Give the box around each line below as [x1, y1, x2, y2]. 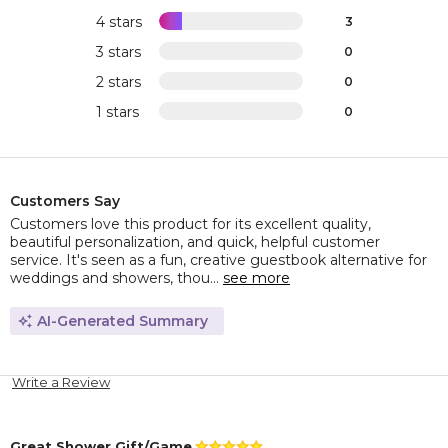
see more [223, 268, 290, 287]
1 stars [95, 102, 139, 121]
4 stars [95, 12, 142, 31]
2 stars [95, 72, 141, 91]
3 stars [95, 42, 141, 61]
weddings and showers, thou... [10, 268, 223, 287]
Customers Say [10, 191, 120, 210]
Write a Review [12, 373, 110, 390]
